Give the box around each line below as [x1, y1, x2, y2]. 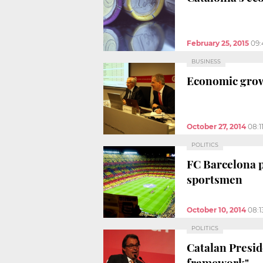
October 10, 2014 [187, 205, 246, 214]
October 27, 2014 [187, 122, 246, 131]
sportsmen [187, 171, 242, 187]
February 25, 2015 [187, 38, 249, 48]
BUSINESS [191, 58, 221, 65]
